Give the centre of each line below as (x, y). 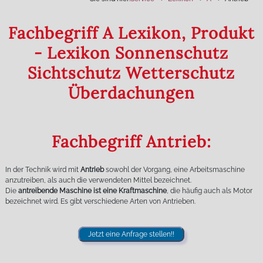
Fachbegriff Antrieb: (131, 141)
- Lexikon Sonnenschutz (131, 53)
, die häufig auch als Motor (209, 191)
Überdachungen (131, 92)
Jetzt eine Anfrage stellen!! (131, 235)
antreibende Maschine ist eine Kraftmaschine (92, 191)
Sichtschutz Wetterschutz (131, 73)
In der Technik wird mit (43, 170)
